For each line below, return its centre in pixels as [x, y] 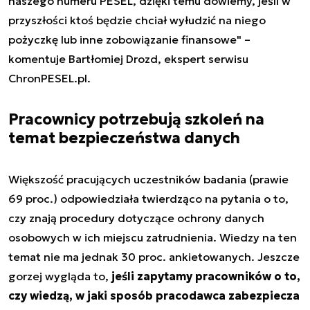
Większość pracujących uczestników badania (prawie [148, 179]
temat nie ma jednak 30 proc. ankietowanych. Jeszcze [154, 256]
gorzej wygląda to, [60, 276]
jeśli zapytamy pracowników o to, [206, 276]
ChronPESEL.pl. [49, 78]
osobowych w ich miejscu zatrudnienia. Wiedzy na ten [153, 237]
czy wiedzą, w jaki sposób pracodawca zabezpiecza [154, 295]
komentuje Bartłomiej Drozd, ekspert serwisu [128, 58]
